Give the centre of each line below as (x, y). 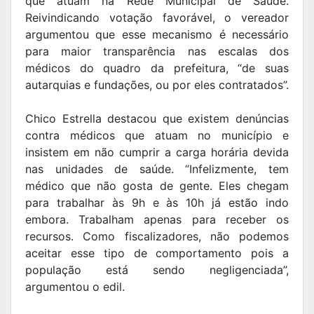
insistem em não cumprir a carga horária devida (157, 152)
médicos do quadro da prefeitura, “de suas (157, 68)
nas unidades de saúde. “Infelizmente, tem (157, 169)
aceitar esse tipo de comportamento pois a (157, 253)
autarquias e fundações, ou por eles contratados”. (157, 85)
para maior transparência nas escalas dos (157, 52)
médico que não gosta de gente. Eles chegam (157, 186)
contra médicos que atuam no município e (157, 136)
